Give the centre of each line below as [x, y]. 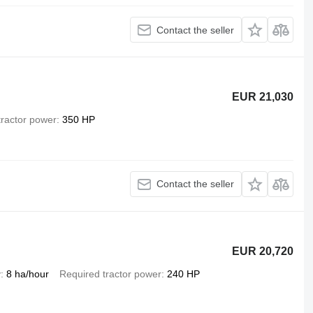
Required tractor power [110, 274]
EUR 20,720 [263, 251]
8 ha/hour [27, 274]
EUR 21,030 [263, 97]
